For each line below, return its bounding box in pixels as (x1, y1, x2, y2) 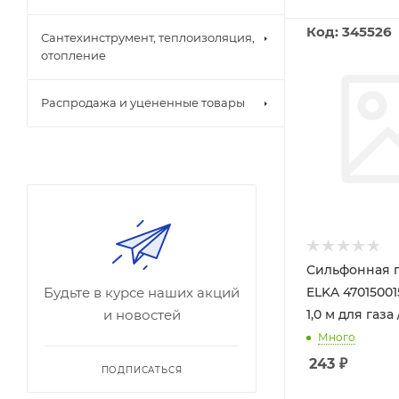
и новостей (102, 306, 181, 323)
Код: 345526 (306, 22, 392, 40)
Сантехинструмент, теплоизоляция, (41, 30, 255, 45)
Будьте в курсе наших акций (44, 284, 240, 301)
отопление (41, 48, 106, 62)
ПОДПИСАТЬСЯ (101, 364, 183, 376)
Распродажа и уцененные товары (41, 95, 245, 110)
